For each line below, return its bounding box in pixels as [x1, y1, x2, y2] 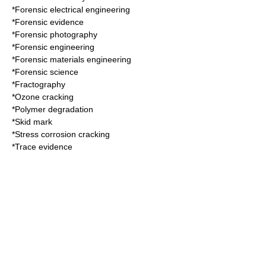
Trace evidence [15, 142, 72, 151]
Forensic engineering [15, 42, 94, 52]
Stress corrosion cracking [15, 129, 110, 139]
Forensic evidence [15, 17, 84, 27]
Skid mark [15, 117, 52, 126]
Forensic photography [15, 30, 97, 39]
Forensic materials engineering [15, 55, 131, 64]
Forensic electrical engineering [15, 5, 130, 14]
